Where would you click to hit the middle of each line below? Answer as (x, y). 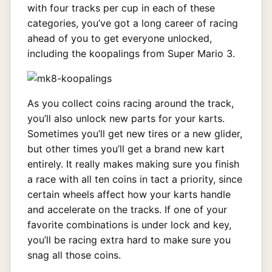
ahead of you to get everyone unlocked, (120, 39)
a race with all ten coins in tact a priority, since (135, 179)
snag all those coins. (74, 255)
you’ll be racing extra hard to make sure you (129, 240)
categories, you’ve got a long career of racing (133, 23)
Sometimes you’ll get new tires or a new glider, (135, 134)
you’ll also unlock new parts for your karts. (126, 119)
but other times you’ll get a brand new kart (126, 149)
